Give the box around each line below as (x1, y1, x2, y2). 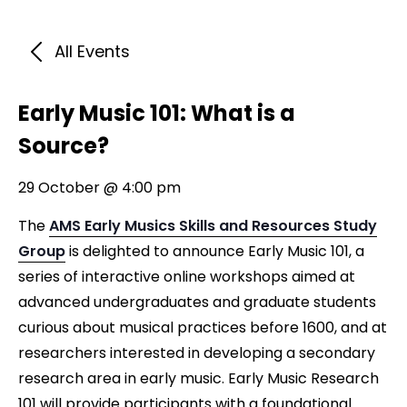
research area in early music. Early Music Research (18, 368, 379, 389)
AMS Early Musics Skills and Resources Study (49, 215, 377, 236)
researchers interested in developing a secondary (18, 342, 375, 363)
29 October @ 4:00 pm (18, 177, 181, 198)
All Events (55, 40, 130, 63)
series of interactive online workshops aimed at (18, 266, 355, 287)
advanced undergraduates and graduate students (18, 292, 376, 313)
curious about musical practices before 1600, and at (18, 317, 387, 338)
